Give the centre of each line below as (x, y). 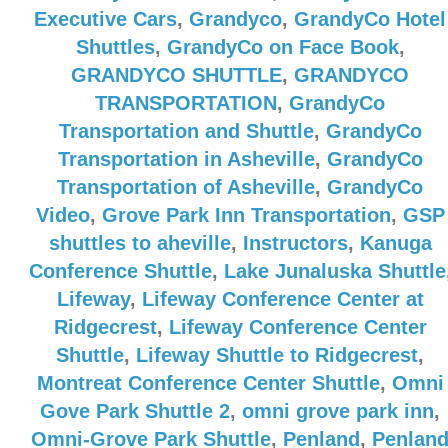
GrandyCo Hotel (370, 19)
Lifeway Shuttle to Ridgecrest (277, 355)
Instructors (295, 243)
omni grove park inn (338, 411)
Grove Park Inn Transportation (246, 215)
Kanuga (395, 243)
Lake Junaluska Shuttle (334, 271)
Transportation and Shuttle (186, 131)
